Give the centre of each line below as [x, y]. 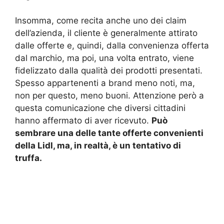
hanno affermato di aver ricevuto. [83, 121]
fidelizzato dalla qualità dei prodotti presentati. [109, 71]
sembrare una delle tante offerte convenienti [109, 133]
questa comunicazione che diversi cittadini [100, 108]
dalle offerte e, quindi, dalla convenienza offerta [112, 46]
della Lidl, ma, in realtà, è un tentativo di [98, 146]
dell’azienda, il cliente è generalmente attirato [106, 33]
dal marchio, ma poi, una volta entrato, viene [104, 58]
